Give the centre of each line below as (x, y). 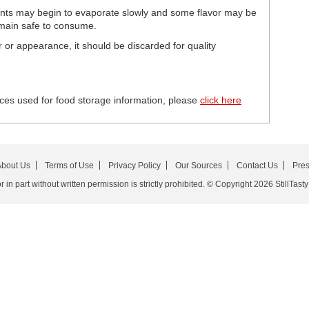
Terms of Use (69, 165)
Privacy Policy (134, 165)
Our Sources (198, 165)
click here (221, 100)
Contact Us (257, 165)
